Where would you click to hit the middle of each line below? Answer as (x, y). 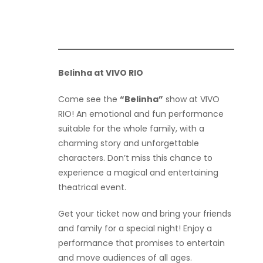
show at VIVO (191, 99)
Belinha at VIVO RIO (101, 73)
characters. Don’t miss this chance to (135, 158)
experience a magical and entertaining (138, 172)
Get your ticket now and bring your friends (145, 213)
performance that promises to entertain (141, 243)
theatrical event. (92, 187)
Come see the (89, 99)
